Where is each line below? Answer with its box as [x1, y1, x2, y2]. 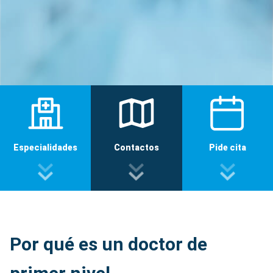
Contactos [113, 143, 159, 152]
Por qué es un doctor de [10, 233, 207, 255]
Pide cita [208, 143, 246, 152]
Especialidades [13, 143, 78, 152]
